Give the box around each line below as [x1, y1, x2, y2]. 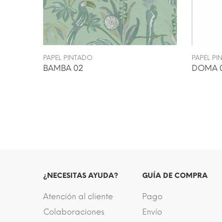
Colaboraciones [43, 207, 105, 217]
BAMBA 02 [43, 63, 83, 73]
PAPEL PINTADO [43, 54, 93, 61]
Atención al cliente [43, 191, 113, 201]
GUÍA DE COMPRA [142, 171, 208, 180]
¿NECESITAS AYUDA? [43, 171, 118, 180]
